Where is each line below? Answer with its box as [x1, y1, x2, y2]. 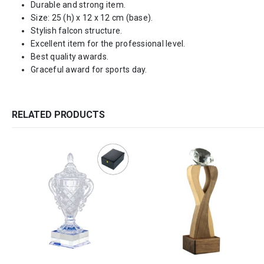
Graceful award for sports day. [31, 65, 147, 75]
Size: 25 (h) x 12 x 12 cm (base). [31, 13, 153, 23]
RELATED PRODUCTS [12, 109, 105, 121]
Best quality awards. [31, 52, 108, 62]
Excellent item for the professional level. [31, 39, 186, 49]
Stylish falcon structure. [31, 26, 123, 36]
